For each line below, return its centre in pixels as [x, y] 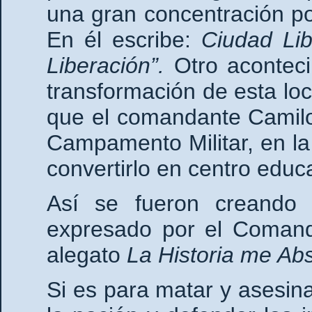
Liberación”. [106, 65]
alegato [87, 255]
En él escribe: [124, 39]
